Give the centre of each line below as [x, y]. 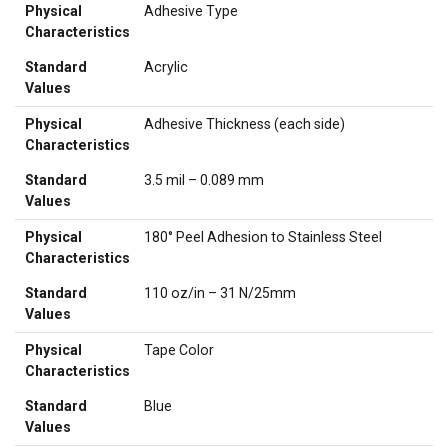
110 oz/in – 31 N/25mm [220, 292]
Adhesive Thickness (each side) [245, 123]
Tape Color [179, 349]
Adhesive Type [191, 10]
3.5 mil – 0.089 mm [204, 179]
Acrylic [166, 66]
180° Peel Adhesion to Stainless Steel [263, 236]
